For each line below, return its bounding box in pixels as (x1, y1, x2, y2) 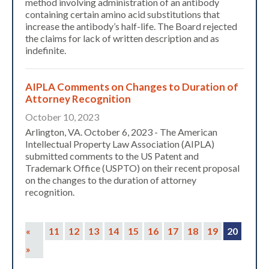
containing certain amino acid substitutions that (25, 8, 220, 20)
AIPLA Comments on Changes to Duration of (25, 80, 238, 94)
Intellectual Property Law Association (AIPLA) (25, 138, 214, 150)
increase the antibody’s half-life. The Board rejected (25, 20, 237, 32)
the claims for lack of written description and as (25, 32, 219, 44)
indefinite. (25, 44, 66, 56)
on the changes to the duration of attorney (25, 174, 196, 186)
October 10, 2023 (25, 111, 99, 123)
